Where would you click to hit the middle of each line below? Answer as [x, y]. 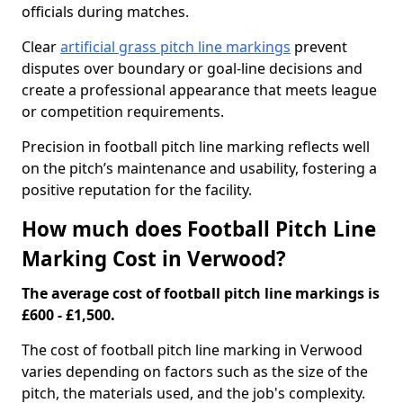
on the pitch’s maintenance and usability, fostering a [199, 168]
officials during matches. [105, 12]
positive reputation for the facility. [137, 190]
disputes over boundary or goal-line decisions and [192, 68]
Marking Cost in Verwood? [154, 259]
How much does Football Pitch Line [199, 229]
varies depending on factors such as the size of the [195, 372]
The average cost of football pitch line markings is [201, 293]
